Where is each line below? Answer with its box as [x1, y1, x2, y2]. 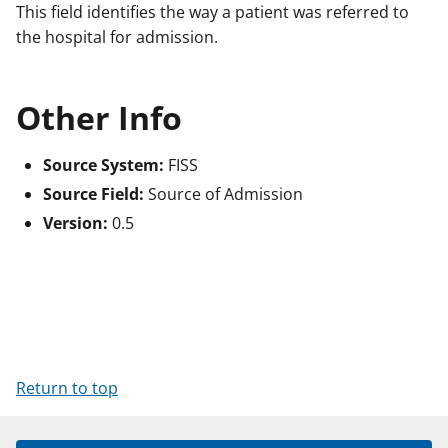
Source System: [43, 153, 164, 176]
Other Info [16, 94, 182, 140]
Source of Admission [144, 183, 303, 206]
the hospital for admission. [16, 26, 218, 49]
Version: [43, 212, 108, 235]
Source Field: [43, 183, 144, 206]
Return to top [16, 377, 118, 400]
